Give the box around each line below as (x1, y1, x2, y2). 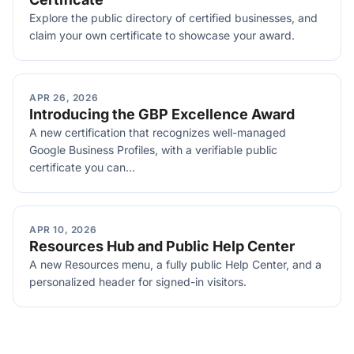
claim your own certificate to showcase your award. (29, 28, 295, 42)
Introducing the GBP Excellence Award (29, 106, 295, 122)
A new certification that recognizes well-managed (29, 126, 286, 139)
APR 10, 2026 (29, 224, 97, 235)
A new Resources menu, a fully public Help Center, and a (29, 258, 322, 271)
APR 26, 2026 (29, 92, 99, 104)
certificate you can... (29, 160, 135, 174)
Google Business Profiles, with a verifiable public (29, 143, 277, 156)
